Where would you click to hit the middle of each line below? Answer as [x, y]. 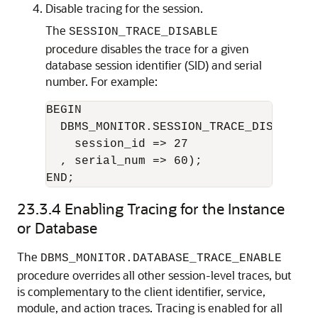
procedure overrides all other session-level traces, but [154, 275]
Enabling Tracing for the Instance [175, 208]
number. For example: [102, 81]
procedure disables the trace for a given [147, 49]
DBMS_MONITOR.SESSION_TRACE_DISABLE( [177, 127]
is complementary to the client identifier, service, [141, 291]
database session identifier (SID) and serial [154, 65]
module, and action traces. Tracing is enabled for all [150, 308]
